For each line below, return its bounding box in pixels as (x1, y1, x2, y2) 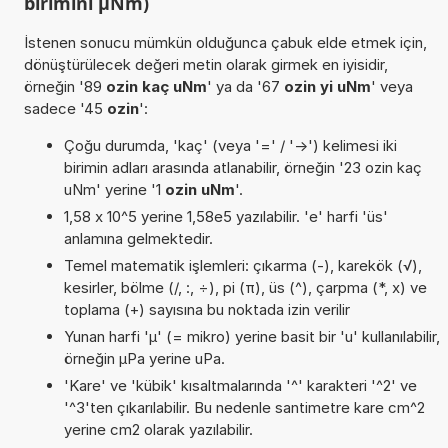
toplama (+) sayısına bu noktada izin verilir (63, 299, 350, 319)
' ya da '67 (206, 76, 284, 96)
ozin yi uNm (283, 76, 371, 96)
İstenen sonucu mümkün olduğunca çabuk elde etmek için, (23, 32, 427, 52)
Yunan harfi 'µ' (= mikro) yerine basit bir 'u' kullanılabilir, (63, 326, 440, 346)
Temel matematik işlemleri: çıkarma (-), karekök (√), (63, 255, 422, 275)
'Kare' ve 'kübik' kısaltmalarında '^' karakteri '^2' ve (63, 375, 417, 395)
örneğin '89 (23, 76, 106, 96)
